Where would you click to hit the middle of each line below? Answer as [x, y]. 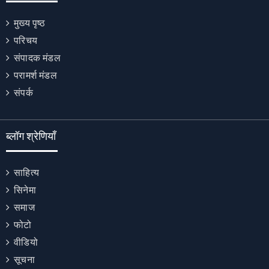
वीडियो [26, 242]
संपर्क [23, 92]
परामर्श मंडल [35, 75]
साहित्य [27, 172]
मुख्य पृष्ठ [30, 23]
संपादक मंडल [37, 58]
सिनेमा [25, 190]
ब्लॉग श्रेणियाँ [31, 136]
